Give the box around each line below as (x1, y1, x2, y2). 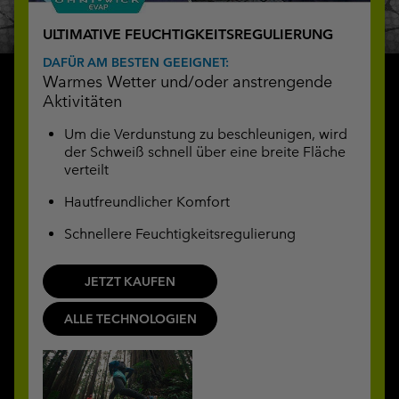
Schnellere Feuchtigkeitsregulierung (64, 224, 296, 242)
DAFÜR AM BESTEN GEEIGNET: (43, 53, 229, 70)
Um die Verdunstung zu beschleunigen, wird (64, 125, 347, 142)
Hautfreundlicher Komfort (64, 192, 230, 210)
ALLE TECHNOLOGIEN (63, 310, 197, 327)
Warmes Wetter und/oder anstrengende (43, 70, 332, 92)
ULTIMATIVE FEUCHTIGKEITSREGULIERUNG (43, 25, 333, 43)
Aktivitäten (43, 90, 122, 111)
